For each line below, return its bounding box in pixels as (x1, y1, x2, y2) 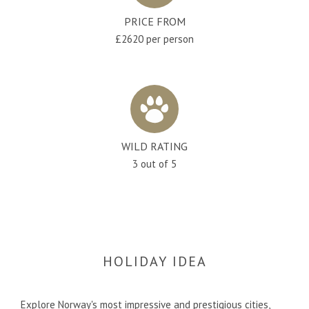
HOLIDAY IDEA (102, 252, 207, 270)
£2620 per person (115, 32, 194, 46)
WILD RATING (121, 139, 188, 153)
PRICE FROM (123, 14, 186, 28)
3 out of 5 (132, 157, 177, 170)
